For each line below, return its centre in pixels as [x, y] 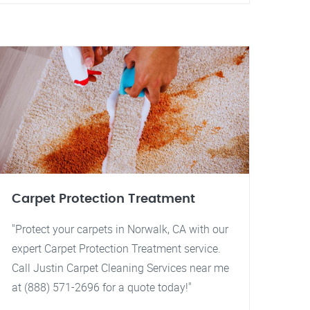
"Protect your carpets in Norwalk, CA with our [120, 229]
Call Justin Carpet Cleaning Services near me [120, 268]
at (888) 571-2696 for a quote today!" [102, 287]
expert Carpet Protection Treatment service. [116, 248]
